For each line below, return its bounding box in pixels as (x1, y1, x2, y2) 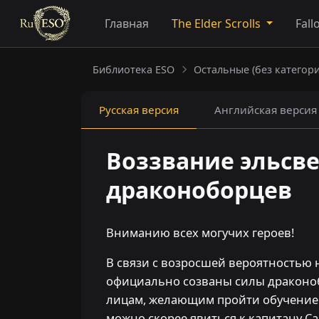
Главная (104, 16, 149, 31)
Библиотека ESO (93, 63, 174, 76)
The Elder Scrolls (171, 16, 263, 31)
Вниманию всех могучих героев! (106, 224, 295, 241)
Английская (214, 103, 277, 117)
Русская (99, 103, 139, 117)
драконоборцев (106, 174, 293, 205)
